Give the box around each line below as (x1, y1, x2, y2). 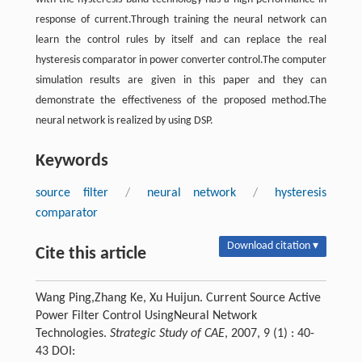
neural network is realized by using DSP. (35, 115, 213, 127)
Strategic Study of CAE (109, 327, 225, 340)
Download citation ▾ (227, 240, 319, 252)
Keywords (35, 152, 108, 170)
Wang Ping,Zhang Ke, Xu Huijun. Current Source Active (35, 292, 321, 305)
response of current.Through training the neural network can (35, 14, 327, 26)
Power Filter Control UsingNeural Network (35, 309, 257, 322)
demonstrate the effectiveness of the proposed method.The (35, 95, 327, 107)
